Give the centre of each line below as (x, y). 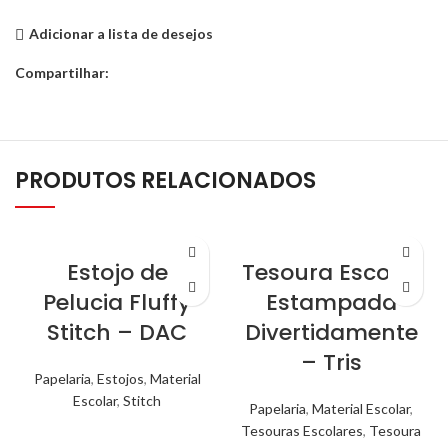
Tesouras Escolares (302, 430)
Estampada (331, 302)
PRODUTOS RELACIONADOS (165, 180)
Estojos (120, 378)
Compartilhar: (62, 72)
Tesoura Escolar (331, 272)
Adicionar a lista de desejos (120, 33)
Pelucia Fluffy (117, 302)
